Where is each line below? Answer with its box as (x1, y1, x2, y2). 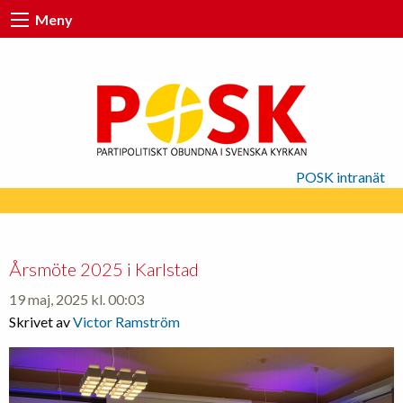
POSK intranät (296, 167, 385, 185)
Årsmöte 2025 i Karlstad (9, 257, 199, 280)
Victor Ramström (73, 312, 180, 330)
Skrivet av (9, 312, 73, 330)
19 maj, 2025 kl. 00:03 (9, 290, 144, 308)
